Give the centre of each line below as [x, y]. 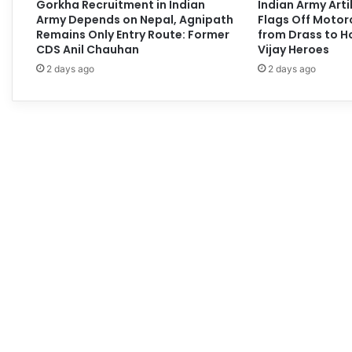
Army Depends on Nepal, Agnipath [135, 19]
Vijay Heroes [293, 49]
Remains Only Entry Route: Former [133, 34]
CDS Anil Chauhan [88, 49]
